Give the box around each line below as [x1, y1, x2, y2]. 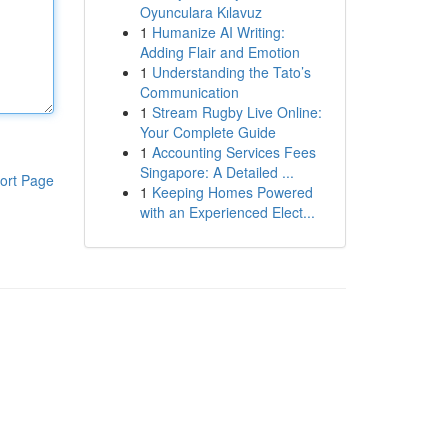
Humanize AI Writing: [151, 22, 285, 42]
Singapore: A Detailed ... [139, 162, 294, 182]
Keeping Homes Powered [151, 182, 313, 202]
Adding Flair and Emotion [139, 42, 300, 62]
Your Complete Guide [139, 122, 276, 142]
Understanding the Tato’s [151, 62, 311, 82]
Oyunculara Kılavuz [139, 2, 262, 22]
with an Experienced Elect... [139, 202, 315, 222]
